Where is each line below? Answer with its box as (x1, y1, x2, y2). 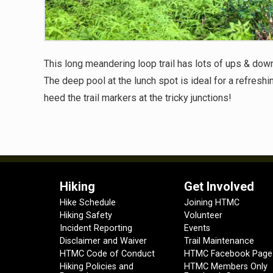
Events (183, 222, 210, 233)
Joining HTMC (183, 197, 239, 208)
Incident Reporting (59, 222, 132, 233)
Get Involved (183, 179, 254, 194)
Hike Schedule (59, 197, 116, 208)
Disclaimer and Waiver (59, 235, 147, 246)
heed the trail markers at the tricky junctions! (44, 91, 232, 104)
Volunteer (183, 210, 222, 221)
